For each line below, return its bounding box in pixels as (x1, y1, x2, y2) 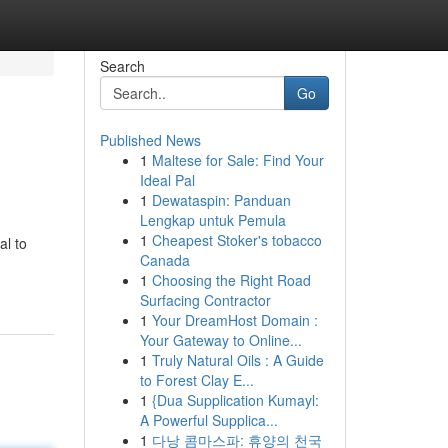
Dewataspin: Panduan (151, 190, 291, 210)
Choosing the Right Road (151, 270, 311, 290)
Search (99, 56, 145, 76)
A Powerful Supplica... (139, 410, 278, 430)
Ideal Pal (139, 170, 195, 190)
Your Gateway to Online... (139, 330, 302, 350)
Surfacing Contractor (139, 290, 271, 310)
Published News (99, 130, 201, 150)
